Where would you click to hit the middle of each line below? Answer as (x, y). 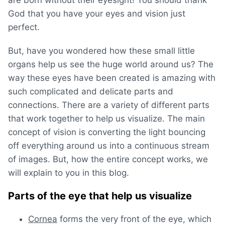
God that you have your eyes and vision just (97, 13)
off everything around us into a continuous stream (109, 145)
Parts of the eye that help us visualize (100, 196)
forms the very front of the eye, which (134, 219)
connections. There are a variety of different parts (109, 105)
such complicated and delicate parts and (91, 91)
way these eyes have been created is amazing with (112, 78)
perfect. (24, 27)
